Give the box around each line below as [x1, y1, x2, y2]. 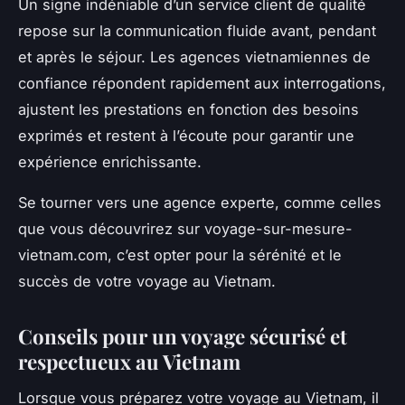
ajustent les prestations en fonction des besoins [18, 99, 359, 118]
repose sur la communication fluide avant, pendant [18, 21, 376, 40]
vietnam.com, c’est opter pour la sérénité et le [18, 245, 342, 264]
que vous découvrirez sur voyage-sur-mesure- [18, 219, 353, 238]
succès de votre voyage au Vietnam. [18, 271, 276, 290]
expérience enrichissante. [18, 152, 202, 171]
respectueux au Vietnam [18, 347, 240, 375]
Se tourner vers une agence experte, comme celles [18, 193, 381, 212]
